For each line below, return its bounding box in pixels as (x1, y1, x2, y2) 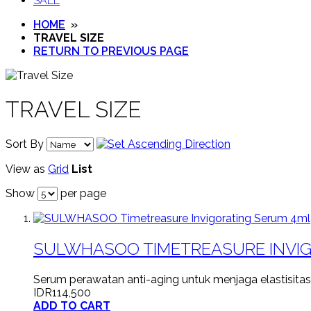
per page (58, 186, 106, 200)
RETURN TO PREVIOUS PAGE (33, 44, 189, 58)
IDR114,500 (33, 285, 91, 299)
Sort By (6, 137, 44, 151)
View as (6, 162, 45, 176)
